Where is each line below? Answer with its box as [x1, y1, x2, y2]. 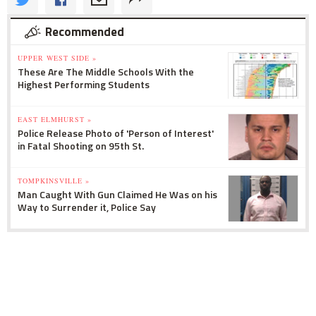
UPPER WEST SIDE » [18, 52, 97, 63]
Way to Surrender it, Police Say [18, 199, 156, 214]
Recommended [45, 22, 124, 41]
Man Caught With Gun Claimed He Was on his [18, 186, 217, 202]
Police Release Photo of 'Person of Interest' [18, 125, 214, 140]
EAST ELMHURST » [18, 114, 92, 124]
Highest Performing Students [18, 76, 150, 92]
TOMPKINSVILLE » [18, 175, 90, 186]
